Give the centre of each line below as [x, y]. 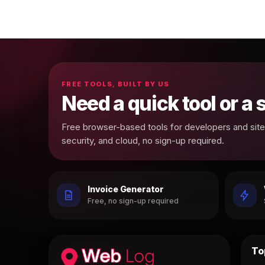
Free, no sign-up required [133, 201]
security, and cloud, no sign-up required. [143, 140]
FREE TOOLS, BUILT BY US [116, 84]
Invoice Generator [126, 189]
